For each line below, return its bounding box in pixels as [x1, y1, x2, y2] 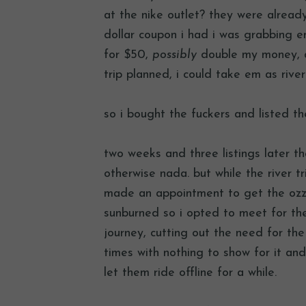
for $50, [104, 48, 152, 62]
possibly [152, 48, 197, 62]
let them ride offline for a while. [104, 266, 277, 280]
